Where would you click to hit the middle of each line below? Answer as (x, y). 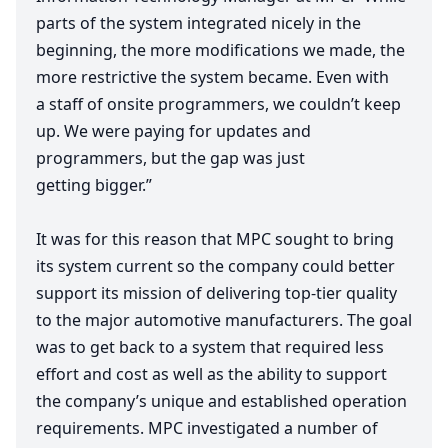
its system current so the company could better (215, 266)
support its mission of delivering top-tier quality (216, 293)
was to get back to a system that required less (210, 347)
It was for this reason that (136, 239)
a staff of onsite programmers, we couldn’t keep (218, 104)
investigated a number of (280, 428)
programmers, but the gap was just (170, 158)
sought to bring (332, 239)
